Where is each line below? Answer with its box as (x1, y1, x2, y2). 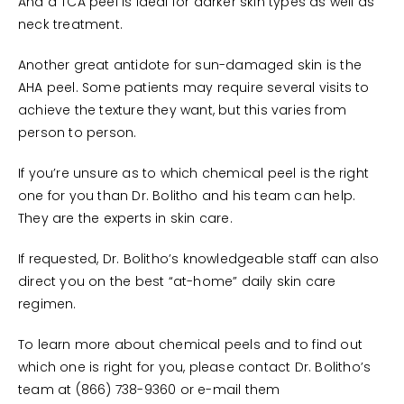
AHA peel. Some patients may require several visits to (18, 81, 370, 96)
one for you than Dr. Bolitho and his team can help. (18, 189, 356, 204)
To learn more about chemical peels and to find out (18, 338, 363, 353)
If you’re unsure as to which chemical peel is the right (18, 167, 370, 181)
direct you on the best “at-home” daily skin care (18, 275, 336, 289)
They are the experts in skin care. (18, 212, 233, 226)
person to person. (18, 126, 137, 141)
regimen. (18, 298, 77, 312)
